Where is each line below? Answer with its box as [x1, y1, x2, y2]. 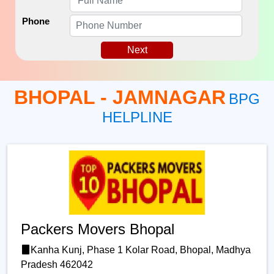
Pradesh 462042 [21, 259, 93, 270]
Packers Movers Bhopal [21, 221, 174, 238]
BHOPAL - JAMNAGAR [14, 86, 226, 108]
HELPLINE [102, 109, 172, 125]
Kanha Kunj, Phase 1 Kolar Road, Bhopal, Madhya [31, 245, 251, 256]
